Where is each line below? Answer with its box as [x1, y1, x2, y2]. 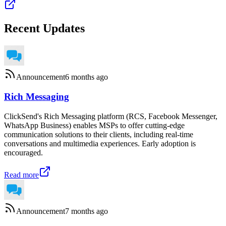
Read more [4, 170, 39, 179]
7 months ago [65, 206, 108, 215]
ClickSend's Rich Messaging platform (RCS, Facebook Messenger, [4, 111, 217, 121]
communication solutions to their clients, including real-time [4, 130, 193, 139]
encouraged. [4, 148, 43, 157]
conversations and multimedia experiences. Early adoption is [4, 139, 196, 148]
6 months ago [65, 73, 108, 82]
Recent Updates [4, 22, 85, 35]
